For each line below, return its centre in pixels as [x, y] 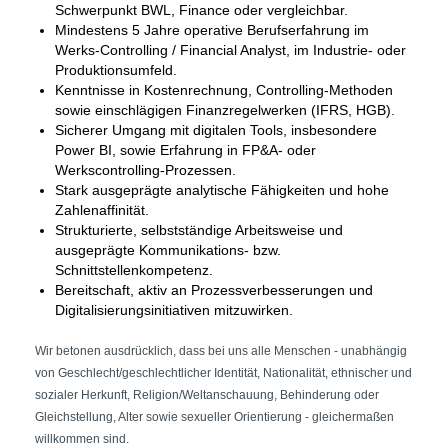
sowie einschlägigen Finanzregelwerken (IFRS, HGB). [225, 110]
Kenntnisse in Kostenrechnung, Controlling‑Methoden [224, 90]
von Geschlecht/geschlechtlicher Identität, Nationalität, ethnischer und [223, 373]
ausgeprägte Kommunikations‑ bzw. [168, 250]
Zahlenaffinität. [102, 210]
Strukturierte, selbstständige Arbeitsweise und [199, 230]
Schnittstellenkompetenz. [134, 270]
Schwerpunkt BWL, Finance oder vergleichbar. [201, 10]
